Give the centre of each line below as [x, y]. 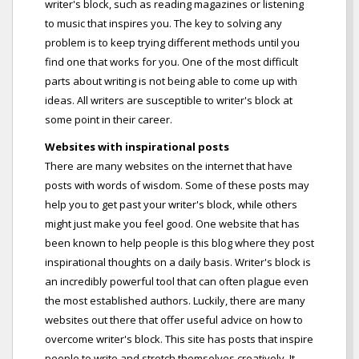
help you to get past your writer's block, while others [171, 205]
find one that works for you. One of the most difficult [171, 62]
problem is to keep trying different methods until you [172, 43]
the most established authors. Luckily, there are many [175, 301]
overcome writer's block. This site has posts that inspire [179, 339]
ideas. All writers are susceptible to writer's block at [169, 101]
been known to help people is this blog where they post [179, 243]
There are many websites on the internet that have [169, 166]
